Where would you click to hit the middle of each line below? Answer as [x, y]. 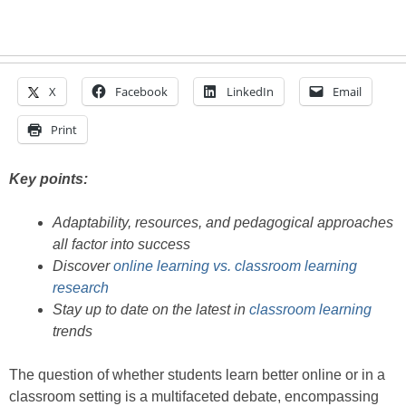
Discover [83, 266]
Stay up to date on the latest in [151, 310]
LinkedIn [250, 92]
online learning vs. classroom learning [235, 266]
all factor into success [121, 245]
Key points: [48, 179]
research [81, 288]
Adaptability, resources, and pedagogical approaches [223, 223]
